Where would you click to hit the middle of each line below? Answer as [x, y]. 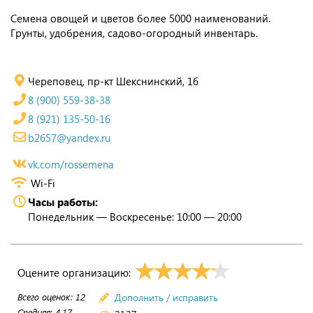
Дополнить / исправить [166, 297]
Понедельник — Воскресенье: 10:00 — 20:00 [135, 217]
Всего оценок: [46, 296]
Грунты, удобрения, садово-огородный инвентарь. [134, 33]
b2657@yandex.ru [69, 138]
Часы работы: [63, 202]
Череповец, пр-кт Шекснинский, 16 [113, 81]
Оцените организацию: [75, 272]
